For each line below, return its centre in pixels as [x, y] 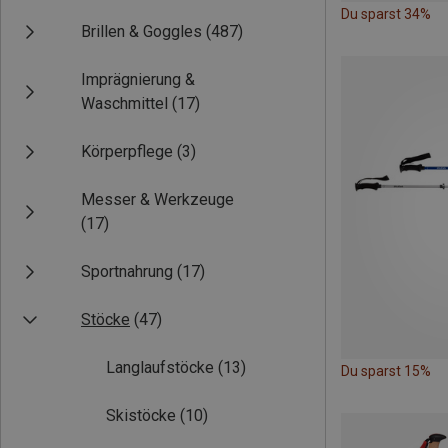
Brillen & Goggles [141, 31]
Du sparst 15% [386, 370]
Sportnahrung [127, 271]
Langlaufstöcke [160, 367]
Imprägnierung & [138, 79]
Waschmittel [124, 103]
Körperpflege [127, 151]
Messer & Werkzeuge [157, 199]
